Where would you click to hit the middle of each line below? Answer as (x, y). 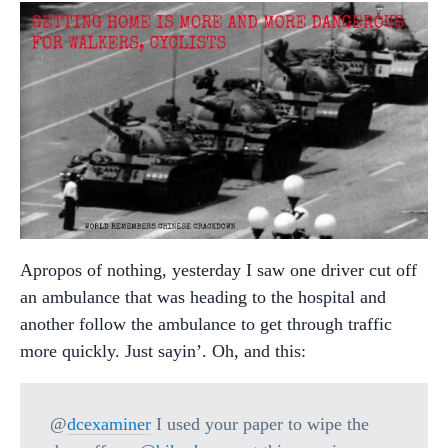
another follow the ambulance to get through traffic (206, 323)
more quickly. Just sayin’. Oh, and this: (163, 350)
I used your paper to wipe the (260, 423)
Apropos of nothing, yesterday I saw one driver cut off (218, 269)
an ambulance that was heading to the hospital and (203, 296)
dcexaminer (109, 423)
